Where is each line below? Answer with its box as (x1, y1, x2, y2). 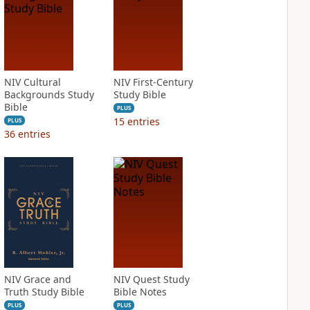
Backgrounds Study (3, 88, 94, 101)
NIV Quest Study (113, 273, 190, 286)
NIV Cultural (3, 75, 61, 89)
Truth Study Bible (3, 285, 84, 298)
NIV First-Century (113, 75, 193, 89)
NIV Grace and (3, 273, 71, 286)
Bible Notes (113, 285, 167, 298)
